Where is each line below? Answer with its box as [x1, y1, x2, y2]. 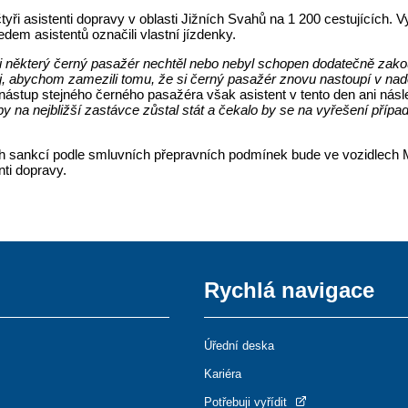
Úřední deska [204, 338, 274, 352]
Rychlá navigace [204, 277, 374, 302]
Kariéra [204, 366, 241, 381]
